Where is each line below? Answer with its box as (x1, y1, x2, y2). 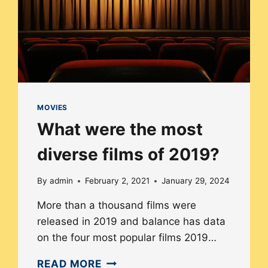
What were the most (37, 118, 203, 139)
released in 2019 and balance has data (37, 215, 226, 228)
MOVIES (37, 102, 68, 112)
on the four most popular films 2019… (37, 232, 217, 244)
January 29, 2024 (161, 176, 230, 186)
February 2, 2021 (84, 176, 150, 186)
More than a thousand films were (37, 199, 197, 212)
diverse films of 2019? (37, 144, 220, 165)
